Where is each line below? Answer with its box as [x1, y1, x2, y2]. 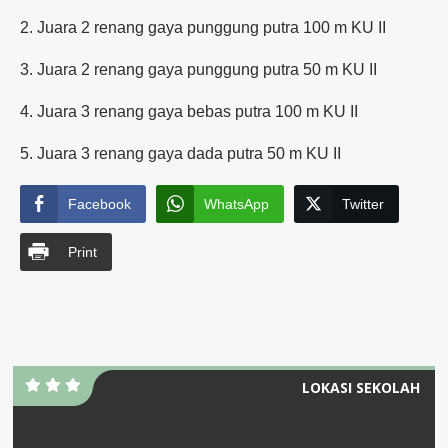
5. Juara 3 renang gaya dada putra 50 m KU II [20, 144, 341, 162]
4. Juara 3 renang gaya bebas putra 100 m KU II [20, 102, 358, 120]
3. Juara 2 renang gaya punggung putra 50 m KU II [20, 60, 377, 78]
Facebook [68, 195, 131, 212]
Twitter [342, 195, 384, 212]
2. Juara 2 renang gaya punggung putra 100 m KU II [20, 18, 386, 36]
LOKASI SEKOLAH [302, 377, 420, 397]
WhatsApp [204, 195, 269, 212]
